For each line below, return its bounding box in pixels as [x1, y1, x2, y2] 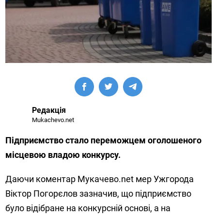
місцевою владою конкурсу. [5, 150, 121, 160]
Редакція [32, 106, 66, 115]
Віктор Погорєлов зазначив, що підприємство [5, 188, 192, 199]
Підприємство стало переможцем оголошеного [5, 135, 202, 146]
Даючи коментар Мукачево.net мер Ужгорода [5, 174, 194, 185]
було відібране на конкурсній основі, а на [5, 203, 171, 214]
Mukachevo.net [32, 116, 75, 124]
